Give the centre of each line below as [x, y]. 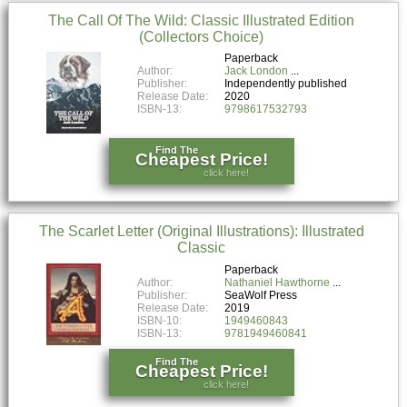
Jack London [257, 71]
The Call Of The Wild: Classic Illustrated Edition [202, 20]
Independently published [286, 84]
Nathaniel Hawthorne [278, 283]
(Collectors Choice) [202, 36]
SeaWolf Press [261, 296]
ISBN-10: [160, 321]
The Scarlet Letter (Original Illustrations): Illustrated [201, 232]
